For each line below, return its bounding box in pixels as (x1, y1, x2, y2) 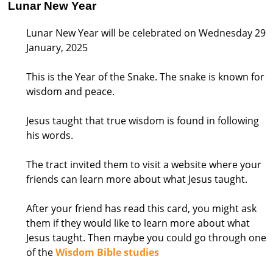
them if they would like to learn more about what (26, 216, 250, 230)
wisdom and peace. (26, 85, 115, 99)
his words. (26, 129, 73, 143)
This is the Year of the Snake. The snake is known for (26, 70, 264, 84)
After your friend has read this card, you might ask (26, 202, 257, 216)
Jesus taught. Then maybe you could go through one (26, 231, 266, 245)
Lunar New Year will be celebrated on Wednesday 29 (26, 26, 266, 40)
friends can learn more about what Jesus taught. (26, 172, 247, 186)
